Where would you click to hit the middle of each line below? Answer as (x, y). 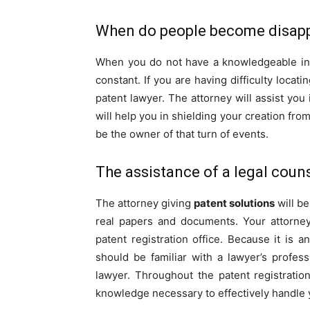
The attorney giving (145, 203)
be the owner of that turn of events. (182, 134)
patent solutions (234, 203)
